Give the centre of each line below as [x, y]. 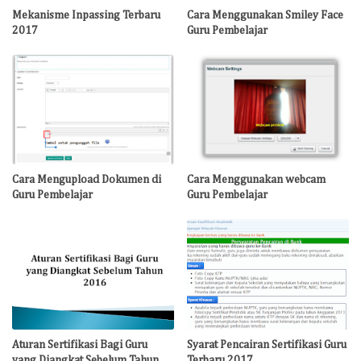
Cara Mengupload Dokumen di [87, 180]
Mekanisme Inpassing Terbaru [86, 15]
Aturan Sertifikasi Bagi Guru [80, 344]
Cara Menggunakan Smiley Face [266, 15]
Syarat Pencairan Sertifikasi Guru [267, 344]
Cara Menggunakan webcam [257, 180]
